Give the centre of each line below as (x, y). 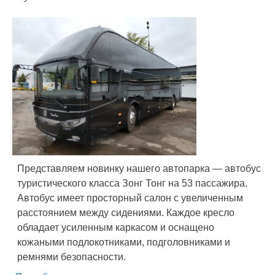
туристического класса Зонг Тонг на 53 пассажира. (132, 184)
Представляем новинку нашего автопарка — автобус (139, 169)
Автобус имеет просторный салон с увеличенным (130, 198)
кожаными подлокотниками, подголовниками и (124, 242)
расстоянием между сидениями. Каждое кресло (126, 213)
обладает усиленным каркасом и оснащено (116, 228)
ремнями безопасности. (72, 257)
